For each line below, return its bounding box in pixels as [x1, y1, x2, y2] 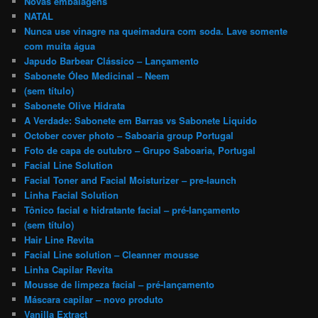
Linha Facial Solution [24, 188, 119, 202]
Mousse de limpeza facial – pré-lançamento [24, 278, 215, 292]
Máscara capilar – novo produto [24, 292, 164, 307]
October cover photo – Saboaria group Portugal [24, 128, 234, 143]
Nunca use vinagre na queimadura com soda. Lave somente [24, 24, 288, 38]
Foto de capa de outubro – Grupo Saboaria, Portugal [24, 143, 256, 158]
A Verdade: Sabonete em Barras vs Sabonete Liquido [24, 114, 258, 128]
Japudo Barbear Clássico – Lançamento [24, 54, 199, 68]
